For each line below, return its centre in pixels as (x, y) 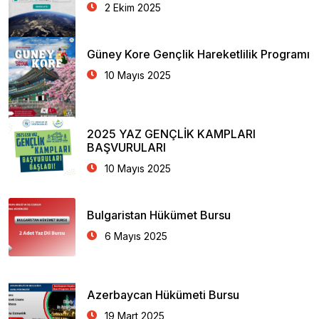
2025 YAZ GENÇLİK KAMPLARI (171, 134)
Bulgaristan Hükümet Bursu (159, 215)
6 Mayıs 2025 (136, 236)
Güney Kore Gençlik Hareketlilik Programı (198, 54)
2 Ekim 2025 (133, 7)
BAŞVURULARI (126, 147)
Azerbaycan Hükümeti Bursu (163, 295)
